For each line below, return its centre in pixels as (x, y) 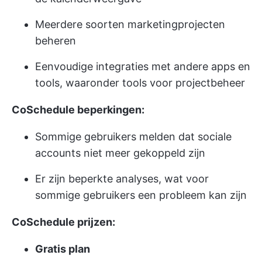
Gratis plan (63, 249)
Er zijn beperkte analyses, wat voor (122, 178)
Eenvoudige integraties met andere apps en (143, 66)
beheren (56, 40)
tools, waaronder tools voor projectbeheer (140, 82)
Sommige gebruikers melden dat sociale (133, 136)
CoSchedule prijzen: (63, 222)
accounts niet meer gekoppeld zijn (120, 153)
